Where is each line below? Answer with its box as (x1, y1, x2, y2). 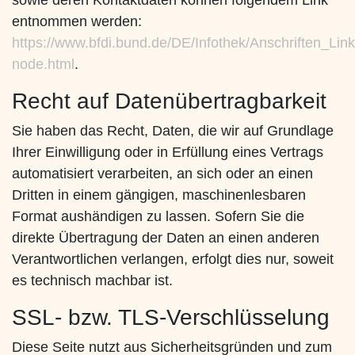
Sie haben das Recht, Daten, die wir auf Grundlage (12, 123, 334, 139)
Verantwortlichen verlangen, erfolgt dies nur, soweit (12, 251, 334, 268)
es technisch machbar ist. (12, 273, 173, 289)
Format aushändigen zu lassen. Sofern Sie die (12, 208, 304, 225)
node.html (12, 56, 74, 73)
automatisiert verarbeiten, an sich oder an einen (12, 166, 313, 182)
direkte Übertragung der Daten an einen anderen (12, 230, 319, 246)
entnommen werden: (12, 13, 142, 30)
